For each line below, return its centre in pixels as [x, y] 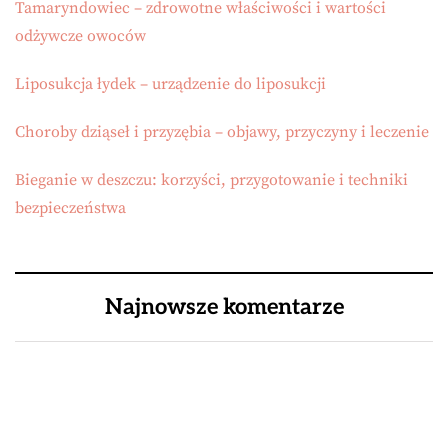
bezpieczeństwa [70, 208]
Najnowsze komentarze [224, 307]
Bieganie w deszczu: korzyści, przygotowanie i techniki [211, 180]
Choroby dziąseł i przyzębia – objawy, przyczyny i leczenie [222, 132]
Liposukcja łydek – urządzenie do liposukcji [170, 84]
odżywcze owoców [80, 36]
